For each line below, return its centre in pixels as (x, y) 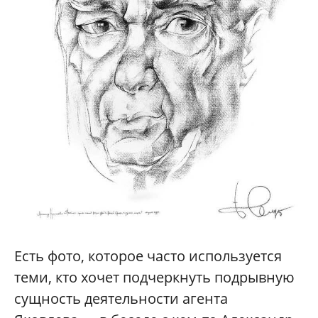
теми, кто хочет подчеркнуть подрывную (154, 278)
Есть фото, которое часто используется (148, 256)
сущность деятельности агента (121, 299)
